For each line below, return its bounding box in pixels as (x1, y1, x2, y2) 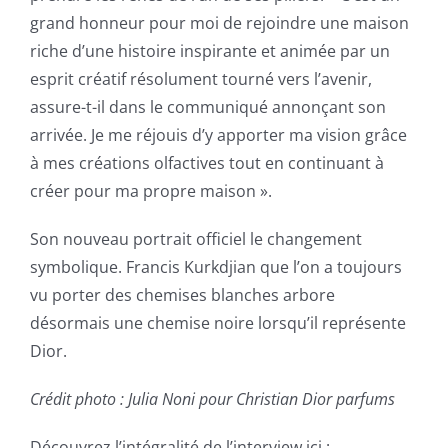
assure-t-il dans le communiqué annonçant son (29, 95, 386, 118)
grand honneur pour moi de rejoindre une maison (29, 11, 409, 34)
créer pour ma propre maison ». (29, 179, 272, 202)
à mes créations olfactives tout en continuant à (29, 151, 384, 174)
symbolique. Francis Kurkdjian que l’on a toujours (29, 255, 402, 278)
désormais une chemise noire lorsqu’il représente (29, 311, 406, 334)
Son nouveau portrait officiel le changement (29, 227, 362, 250)
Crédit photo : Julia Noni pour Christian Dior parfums (29, 387, 395, 410)
